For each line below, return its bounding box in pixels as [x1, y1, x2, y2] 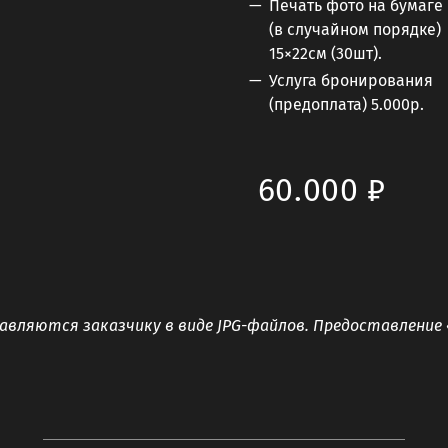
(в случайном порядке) [269, 19, 441, 39]
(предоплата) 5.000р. [269, 95, 424, 115]
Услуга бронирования [269, 71, 433, 91]
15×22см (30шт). [269, 43, 382, 63]
